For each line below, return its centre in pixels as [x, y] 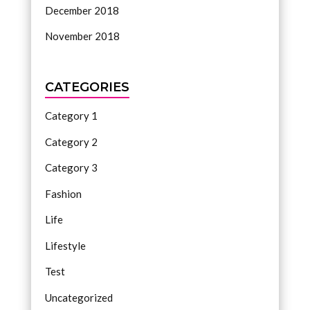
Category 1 [71, 116]
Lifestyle [65, 245]
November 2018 [82, 36]
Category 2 [71, 142]
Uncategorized [79, 297]
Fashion [63, 193]
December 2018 [82, 10]
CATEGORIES [87, 88]
